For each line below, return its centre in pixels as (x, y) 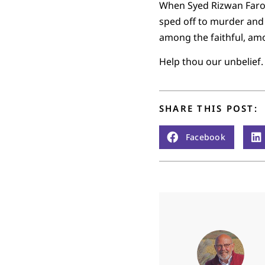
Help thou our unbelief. (211, 62)
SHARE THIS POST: (208, 108)
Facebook (206, 137)
